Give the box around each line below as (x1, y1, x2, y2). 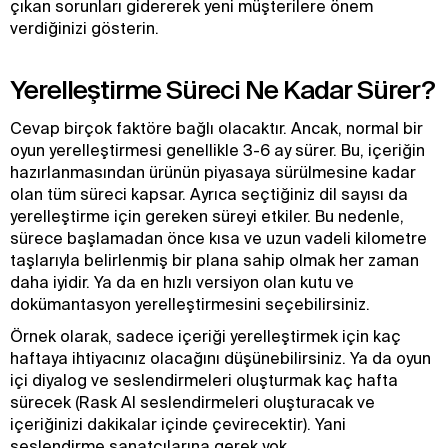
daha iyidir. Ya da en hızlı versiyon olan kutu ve (10, 273, 354, 291)
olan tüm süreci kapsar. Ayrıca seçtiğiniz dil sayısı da (10, 185, 408, 203)
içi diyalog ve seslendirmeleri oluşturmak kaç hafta (10, 371, 398, 389)
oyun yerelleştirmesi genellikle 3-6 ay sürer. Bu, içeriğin (10, 141, 425, 159)
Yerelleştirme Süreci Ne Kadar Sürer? (10, 75, 435, 104)
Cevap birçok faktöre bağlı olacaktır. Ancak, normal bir (10, 119, 423, 137)
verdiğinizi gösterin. (10, 19, 159, 37)
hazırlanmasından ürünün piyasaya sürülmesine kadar (10, 163, 416, 181)
